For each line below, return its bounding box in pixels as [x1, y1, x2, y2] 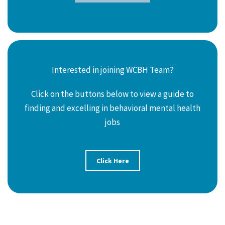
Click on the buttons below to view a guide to [31, 88, 194, 99]
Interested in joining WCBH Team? [51, 64, 174, 75]
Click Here [96, 156, 129, 166]
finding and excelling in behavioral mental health [25, 102, 200, 114]
